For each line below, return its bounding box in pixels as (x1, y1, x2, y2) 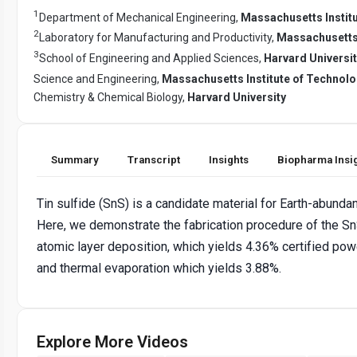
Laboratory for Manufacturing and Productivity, (39, 31, 277, 45)
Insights (209, 153, 249, 166)
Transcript (127, 153, 180, 166)
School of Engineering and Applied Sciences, (39, 51, 264, 65)
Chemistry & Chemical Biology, (33, 90, 187, 104)
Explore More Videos (37, 331, 188, 351)
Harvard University (187, 90, 286, 104)
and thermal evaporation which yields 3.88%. (37, 260, 281, 276)
